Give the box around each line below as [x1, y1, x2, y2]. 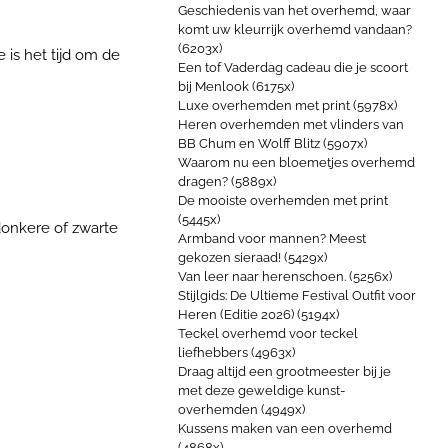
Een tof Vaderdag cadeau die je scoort [178, 60, 408, 75]
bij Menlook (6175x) [178, 79, 294, 94]
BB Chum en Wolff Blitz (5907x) [178, 136, 367, 151]
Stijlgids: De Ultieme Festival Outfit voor [178, 288, 416, 303]
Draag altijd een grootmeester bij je [178, 364, 391, 379]
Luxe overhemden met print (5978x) [178, 98, 397, 113]
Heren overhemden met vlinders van [178, 117, 404, 132]
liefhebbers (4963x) [178, 345, 295, 360]
